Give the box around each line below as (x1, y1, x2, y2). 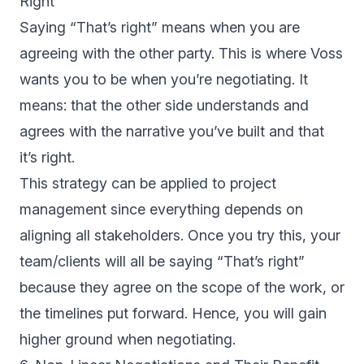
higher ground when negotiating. (19, 331, 236, 349)
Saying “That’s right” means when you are (19, 19, 300, 37)
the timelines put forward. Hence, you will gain (19, 305, 327, 323)
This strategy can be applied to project (19, 175, 276, 193)
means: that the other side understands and (19, 97, 309, 115)
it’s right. (19, 149, 75, 167)
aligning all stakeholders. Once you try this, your (19, 227, 340, 245)
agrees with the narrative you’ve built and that (19, 123, 324, 141)
